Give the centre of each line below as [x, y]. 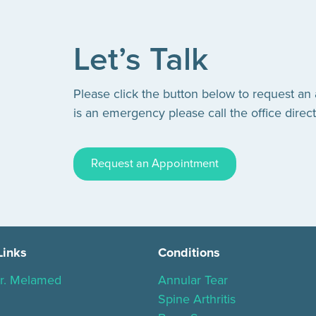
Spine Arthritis [197, 299]
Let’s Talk [141, 60]
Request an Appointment [155, 164]
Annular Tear [193, 280]
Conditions [189, 252]
